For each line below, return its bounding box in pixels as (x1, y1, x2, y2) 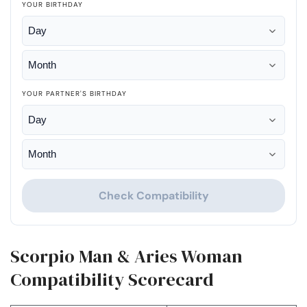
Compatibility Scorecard (10, 267, 214, 292)
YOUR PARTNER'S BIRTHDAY (22, 88, 127, 98)
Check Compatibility (98, 188, 209, 203)
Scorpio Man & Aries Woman (10, 243, 243, 269)
